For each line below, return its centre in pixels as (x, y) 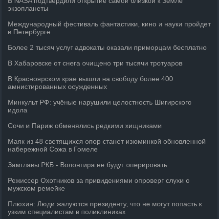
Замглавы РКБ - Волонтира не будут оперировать (88, 165)
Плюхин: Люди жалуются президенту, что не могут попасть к (105, 204)
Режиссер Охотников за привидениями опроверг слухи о (99, 180)
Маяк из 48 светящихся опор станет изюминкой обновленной (107, 141)
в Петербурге (29, 32)
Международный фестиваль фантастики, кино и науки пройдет (109, 24)
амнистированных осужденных (58, 87)
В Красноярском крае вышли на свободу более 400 (91, 79)
